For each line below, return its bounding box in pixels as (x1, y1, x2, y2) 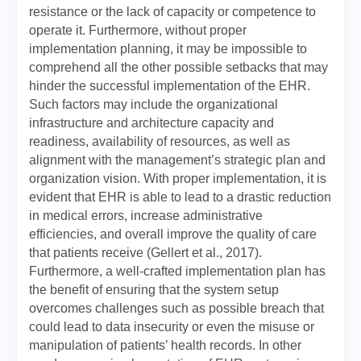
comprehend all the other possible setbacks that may (29, 60, 328, 74)
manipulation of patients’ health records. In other (29, 338, 301, 352)
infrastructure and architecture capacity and (29, 116, 274, 130)
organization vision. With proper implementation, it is (29, 172, 326, 185)
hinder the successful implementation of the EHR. (29, 79, 310, 93)
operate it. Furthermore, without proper (29, 23, 247, 37)
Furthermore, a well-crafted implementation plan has (29, 264, 326, 278)
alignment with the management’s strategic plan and (29, 153, 326, 167)
